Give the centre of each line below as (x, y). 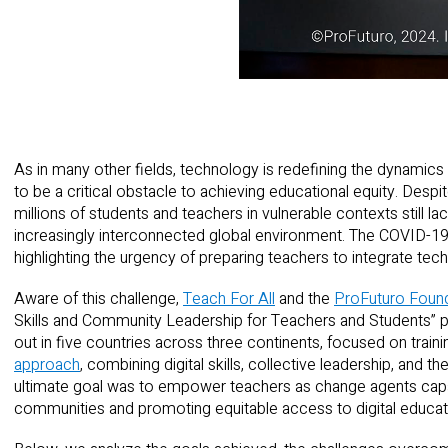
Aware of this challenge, (98, 299)
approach (47, 365)
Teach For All (229, 299)
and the (304, 299)
